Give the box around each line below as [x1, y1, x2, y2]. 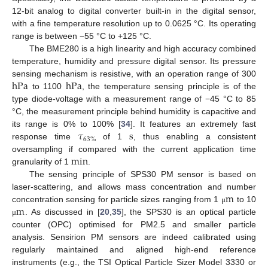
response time [12, 132, 78, 142]
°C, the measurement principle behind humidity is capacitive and [12, 106, 256, 117]
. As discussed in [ [25, 207, 100, 217]
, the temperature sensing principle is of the [81, 81, 257, 92]
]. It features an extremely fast [130, 119, 257, 129]
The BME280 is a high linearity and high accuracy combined [29, 44, 256, 54]
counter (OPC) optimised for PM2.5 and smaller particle [12, 220, 256, 230]
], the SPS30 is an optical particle [121, 207, 257, 217]
